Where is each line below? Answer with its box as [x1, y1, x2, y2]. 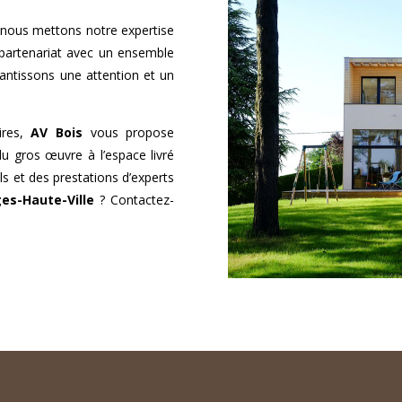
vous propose [83, 124, 175, 142]
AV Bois [31, 124, 83, 142]
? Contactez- [93, 191, 175, 209]
